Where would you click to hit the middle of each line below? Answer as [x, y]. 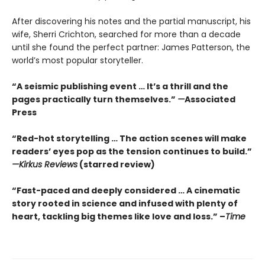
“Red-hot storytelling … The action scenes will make [129, 139]
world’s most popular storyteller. [80, 61]
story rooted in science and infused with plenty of [125, 204]
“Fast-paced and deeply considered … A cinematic [126, 191]
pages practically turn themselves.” [95, 100]
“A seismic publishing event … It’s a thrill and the [120, 87]
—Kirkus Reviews [45, 165]
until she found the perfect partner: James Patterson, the [131, 48]
